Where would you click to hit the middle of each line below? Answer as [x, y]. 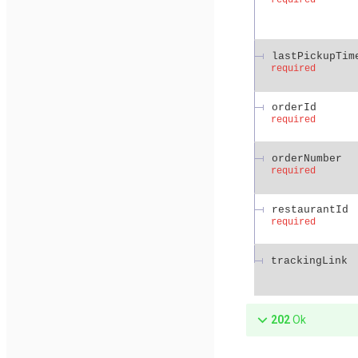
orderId [294, 107]
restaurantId [310, 209]
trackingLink [309, 261]
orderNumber [307, 158]
